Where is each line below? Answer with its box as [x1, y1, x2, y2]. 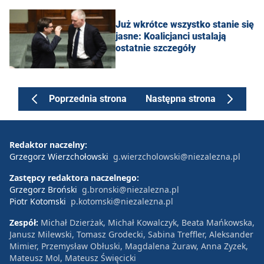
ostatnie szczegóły [115, 42, 196, 54]
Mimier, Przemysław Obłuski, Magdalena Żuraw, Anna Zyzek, [9, 240, 248, 252]
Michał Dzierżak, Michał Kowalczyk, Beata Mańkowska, [41, 217, 255, 229]
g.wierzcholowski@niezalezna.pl [113, 151, 240, 163]
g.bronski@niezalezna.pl [82, 184, 179, 196]
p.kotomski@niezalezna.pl [71, 196, 173, 207]
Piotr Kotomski [9, 196, 66, 207]
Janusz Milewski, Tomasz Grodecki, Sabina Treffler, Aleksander [9, 229, 253, 240]
